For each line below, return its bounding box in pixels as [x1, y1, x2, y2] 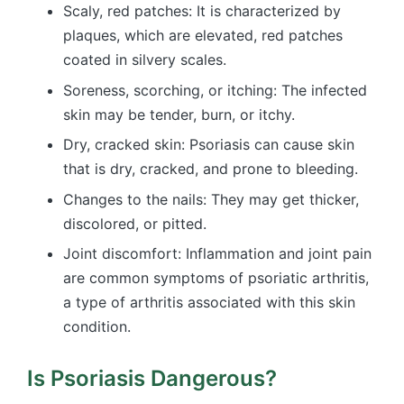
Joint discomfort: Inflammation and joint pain [63, 244, 372, 263]
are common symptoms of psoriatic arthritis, [63, 269, 369, 288]
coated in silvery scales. [63, 50, 231, 69]
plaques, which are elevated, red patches [63, 26, 343, 45]
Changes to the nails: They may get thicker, [63, 189, 359, 208]
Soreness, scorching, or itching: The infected [63, 80, 367, 99]
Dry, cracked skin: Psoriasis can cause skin [63, 135, 354, 154]
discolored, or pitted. [63, 214, 211, 233]
